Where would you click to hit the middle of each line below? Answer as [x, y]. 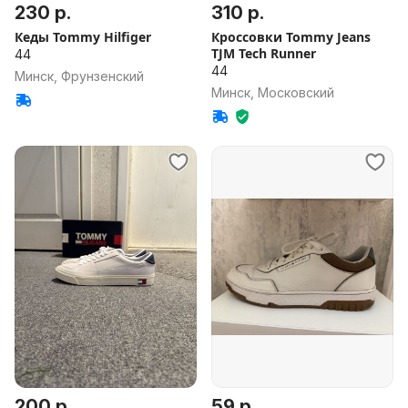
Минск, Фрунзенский [79, 76]
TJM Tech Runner [264, 53]
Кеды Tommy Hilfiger [83, 37]
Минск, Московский [273, 92]
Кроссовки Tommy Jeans [291, 37]
